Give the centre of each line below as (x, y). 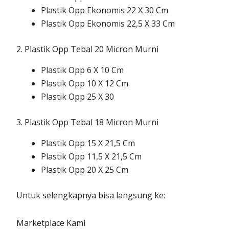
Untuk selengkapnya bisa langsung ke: (91, 195)
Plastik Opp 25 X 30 (78, 97)
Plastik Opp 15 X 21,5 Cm (88, 143)
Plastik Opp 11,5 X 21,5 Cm (91, 156)
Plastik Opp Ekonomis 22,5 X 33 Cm (108, 24)
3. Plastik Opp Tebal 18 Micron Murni (88, 122)
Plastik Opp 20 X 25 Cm (85, 169)
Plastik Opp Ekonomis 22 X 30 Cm (105, 10)
